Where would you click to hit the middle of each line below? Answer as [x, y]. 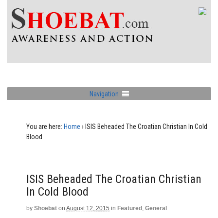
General [156, 208]
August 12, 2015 [88, 208]
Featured [130, 208]
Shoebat [45, 208]
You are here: [44, 127]
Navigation [104, 94]
